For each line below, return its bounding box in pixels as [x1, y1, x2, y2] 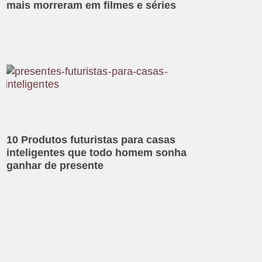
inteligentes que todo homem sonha [6, 146, 187, 158]
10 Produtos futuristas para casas [6, 133, 176, 146]
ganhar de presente [6, 159, 104, 171]
